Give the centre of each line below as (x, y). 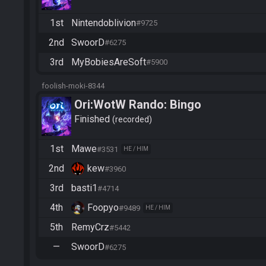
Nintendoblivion (104, 23)
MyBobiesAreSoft (109, 62)
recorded (132, 120)
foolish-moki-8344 (73, 85)
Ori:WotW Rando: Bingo (138, 104)
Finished (93, 119)
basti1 (84, 188)
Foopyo (103, 208)
